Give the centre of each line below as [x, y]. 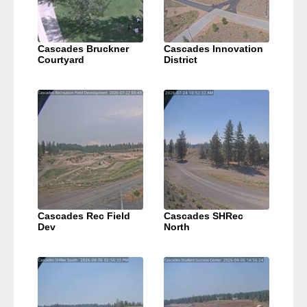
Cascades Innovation [213, 49]
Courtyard [61, 60]
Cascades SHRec [204, 216]
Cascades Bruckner [83, 49]
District [181, 60]
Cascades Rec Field [84, 216]
